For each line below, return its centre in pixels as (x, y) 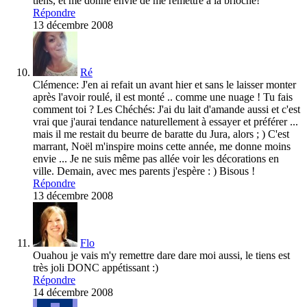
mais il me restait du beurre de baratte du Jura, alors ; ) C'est (161, 134)
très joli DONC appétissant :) (96, 268)
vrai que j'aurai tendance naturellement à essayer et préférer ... (165, 122)
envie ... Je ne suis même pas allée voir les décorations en (156, 159)
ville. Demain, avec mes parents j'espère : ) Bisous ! (144, 171)
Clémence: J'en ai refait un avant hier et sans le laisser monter (164, 85)
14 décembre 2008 (73, 293)
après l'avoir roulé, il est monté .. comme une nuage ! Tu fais (163, 97)
